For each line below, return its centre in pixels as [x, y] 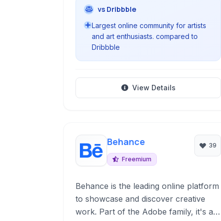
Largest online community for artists [149, 25]
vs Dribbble [117, 9]
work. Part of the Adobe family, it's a [144, 212]
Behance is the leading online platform [147, 186]
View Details [154, 88]
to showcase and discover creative [140, 199]
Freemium [137, 159]
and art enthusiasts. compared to [145, 36]
